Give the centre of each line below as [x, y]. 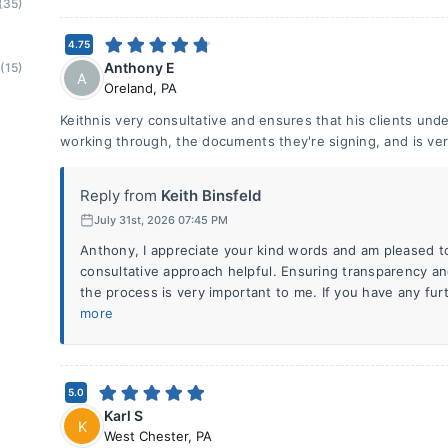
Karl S [123, 415]
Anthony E [139, 67]
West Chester [146, 436]
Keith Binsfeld [211, 195]
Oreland [128, 88]
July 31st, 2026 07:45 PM [161, 219]
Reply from [118, 195]
